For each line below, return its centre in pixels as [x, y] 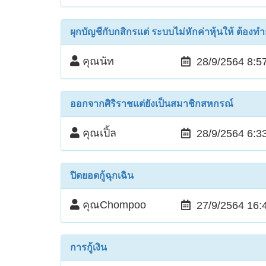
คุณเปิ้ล [98, 133]
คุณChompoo [113, 205]
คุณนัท [97, 61]
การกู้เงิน [88, 247]
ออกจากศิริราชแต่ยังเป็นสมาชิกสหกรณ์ [152, 103]
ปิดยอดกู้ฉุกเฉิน [102, 175]
